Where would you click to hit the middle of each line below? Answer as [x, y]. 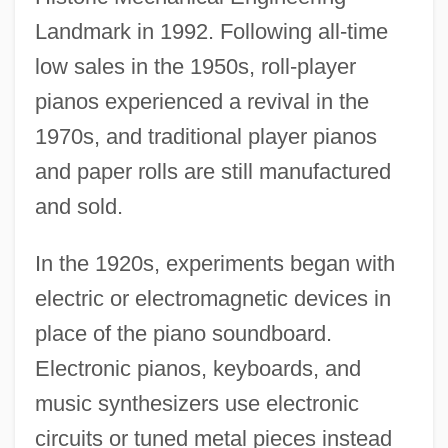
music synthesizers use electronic [196, 404]
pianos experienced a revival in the [201, 102]
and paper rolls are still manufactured [212, 172]
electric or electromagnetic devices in [212, 299]
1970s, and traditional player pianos [205, 137]
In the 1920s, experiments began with [214, 264]
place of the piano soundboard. [183, 334]
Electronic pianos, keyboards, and [197, 369]
